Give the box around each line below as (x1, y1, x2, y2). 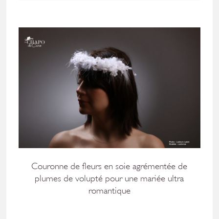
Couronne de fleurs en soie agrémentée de (31, 161, 188, 172)
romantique (88, 185, 131, 197)
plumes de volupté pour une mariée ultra (35, 173, 184, 184)
